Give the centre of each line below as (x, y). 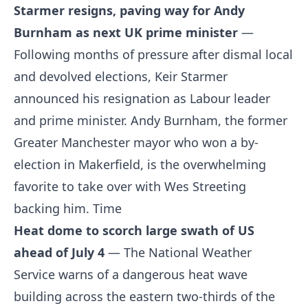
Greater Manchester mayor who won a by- (136, 142)
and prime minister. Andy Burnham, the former (151, 120)
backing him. (53, 208)
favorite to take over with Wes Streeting (130, 186)
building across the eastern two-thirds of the (144, 296)
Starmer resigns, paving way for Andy (129, 10)
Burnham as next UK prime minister (126, 32)
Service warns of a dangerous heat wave (131, 274)
